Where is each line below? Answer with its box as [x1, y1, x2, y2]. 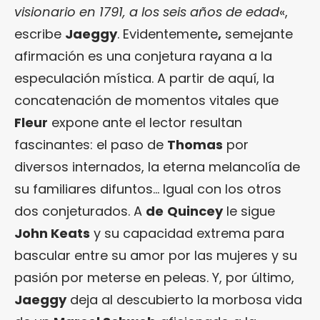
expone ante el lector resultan [48, 114, 242, 132]
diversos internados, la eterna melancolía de [14, 158, 300, 176]
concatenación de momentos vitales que [14, 91, 279, 110]
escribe [14, 25, 65, 44]
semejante [221, 25, 293, 44]
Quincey [167, 202, 223, 221]
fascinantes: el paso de [14, 136, 167, 154]
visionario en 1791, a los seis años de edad [14, 3, 279, 21]
